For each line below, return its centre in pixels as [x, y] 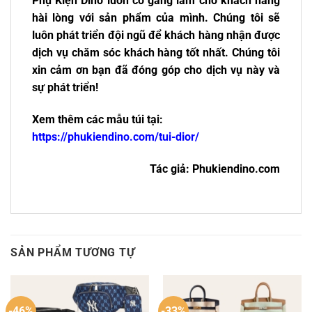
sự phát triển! [65, 88]
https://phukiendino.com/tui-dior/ [116, 137]
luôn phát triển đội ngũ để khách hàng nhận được [156, 36]
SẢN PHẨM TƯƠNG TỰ [73, 252]
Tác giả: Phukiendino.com [215, 169]
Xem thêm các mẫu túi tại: [97, 120]
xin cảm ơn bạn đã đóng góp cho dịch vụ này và [156, 70]
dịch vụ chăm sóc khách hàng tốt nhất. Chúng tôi [156, 53]
